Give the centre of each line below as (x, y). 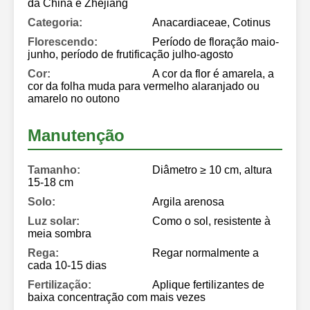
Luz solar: (54, 221)
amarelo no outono (74, 98)
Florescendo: (63, 42)
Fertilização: (60, 284)
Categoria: (55, 22)
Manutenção (76, 135)
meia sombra (60, 233)
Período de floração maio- (216, 42)
